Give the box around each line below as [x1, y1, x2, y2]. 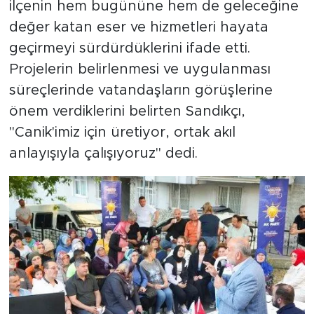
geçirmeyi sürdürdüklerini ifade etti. [8, 41, 250, 56]
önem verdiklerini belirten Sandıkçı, [8, 104, 245, 119]
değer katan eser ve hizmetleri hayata [8, 20, 268, 35]
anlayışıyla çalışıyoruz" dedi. [8, 146, 198, 161]
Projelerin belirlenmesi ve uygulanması [8, 62, 271, 77]
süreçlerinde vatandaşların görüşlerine [8, 83, 273, 98]
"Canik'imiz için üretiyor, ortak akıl [8, 125, 235, 140]
